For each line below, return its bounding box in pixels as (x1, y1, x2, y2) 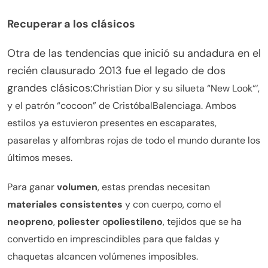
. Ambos (201, 99, 236, 112)
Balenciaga (153, 99, 201, 112)
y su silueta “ (155, 82, 211, 95)
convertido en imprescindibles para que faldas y (7, 233, 220, 246)
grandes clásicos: (7, 81, 93, 96)
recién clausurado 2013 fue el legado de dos (7, 63, 226, 78)
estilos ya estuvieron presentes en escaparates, (7, 117, 217, 130)
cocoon (60, 99, 93, 112)
